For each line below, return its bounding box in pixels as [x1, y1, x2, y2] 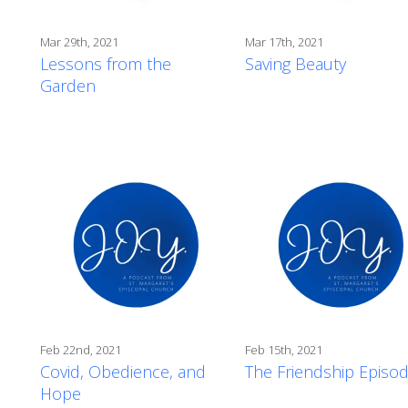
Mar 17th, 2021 [245, 33, 323, 50]
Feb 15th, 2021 [245, 341, 322, 358]
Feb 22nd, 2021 [40, 341, 121, 358]
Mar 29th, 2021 [40, 33, 118, 50]
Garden [40, 74, 96, 97]
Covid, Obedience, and [40, 360, 206, 382]
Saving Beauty [245, 52, 346, 75]
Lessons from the [40, 52, 171, 75]
